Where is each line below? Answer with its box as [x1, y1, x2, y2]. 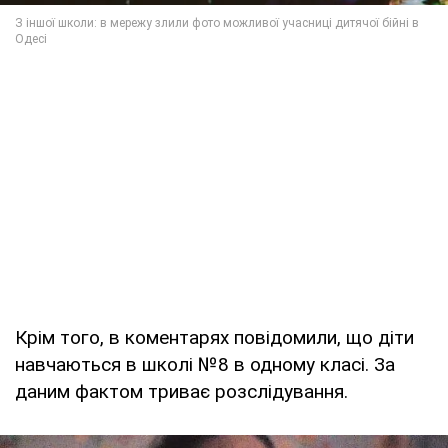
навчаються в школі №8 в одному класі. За [15, 352, 395, 376]
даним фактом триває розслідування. [15, 379, 348, 403]
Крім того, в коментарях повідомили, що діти [15, 325, 414, 349]
